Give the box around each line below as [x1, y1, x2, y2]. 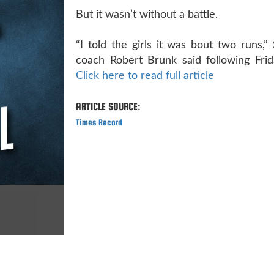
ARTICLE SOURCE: [76, 100, 141, 113]
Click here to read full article [76, 70, 214, 81]
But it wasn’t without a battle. [76, 9, 218, 20]
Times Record [76, 117, 122, 127]
